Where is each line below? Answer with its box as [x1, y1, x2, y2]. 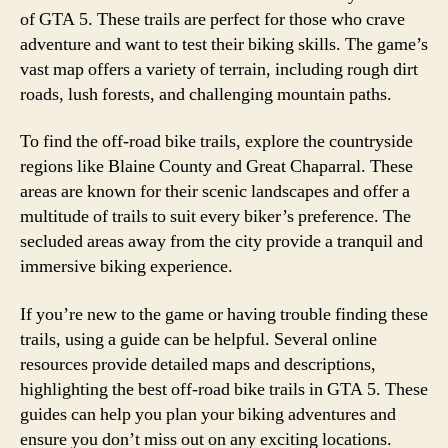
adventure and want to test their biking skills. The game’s [20, 32, 428, 56]
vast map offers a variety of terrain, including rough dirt [20, 57, 418, 81]
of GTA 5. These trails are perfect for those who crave [20, 7, 405, 31]
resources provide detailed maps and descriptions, [20, 352, 376, 376]
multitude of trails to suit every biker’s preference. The [20, 205, 411, 228]
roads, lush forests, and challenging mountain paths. [20, 82, 392, 106]
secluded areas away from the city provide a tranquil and [20, 230, 423, 253]
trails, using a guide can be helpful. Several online [20, 327, 377, 351]
